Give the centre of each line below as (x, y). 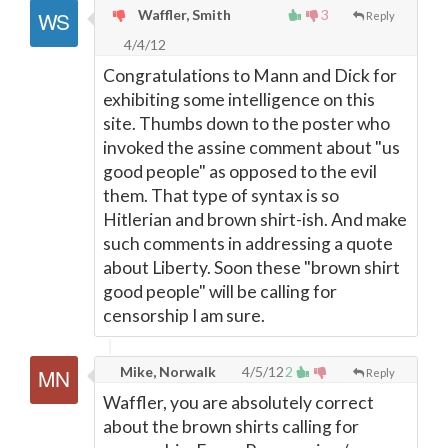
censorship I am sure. (184, 315)
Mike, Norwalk (166, 371)
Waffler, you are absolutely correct (238, 402)
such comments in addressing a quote (248, 243)
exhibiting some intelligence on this (239, 99)
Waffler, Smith (183, 14)
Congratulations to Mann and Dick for (250, 75)
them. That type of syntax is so (221, 195)
